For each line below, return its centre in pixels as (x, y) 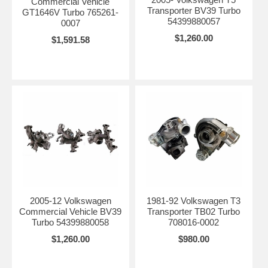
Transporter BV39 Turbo (194, 10)
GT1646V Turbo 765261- (71, 12)
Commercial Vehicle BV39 (71, 211)
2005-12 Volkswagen (70, 200)
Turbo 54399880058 (71, 222)
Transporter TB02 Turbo (194, 211)
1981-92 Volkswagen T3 (194, 200)
